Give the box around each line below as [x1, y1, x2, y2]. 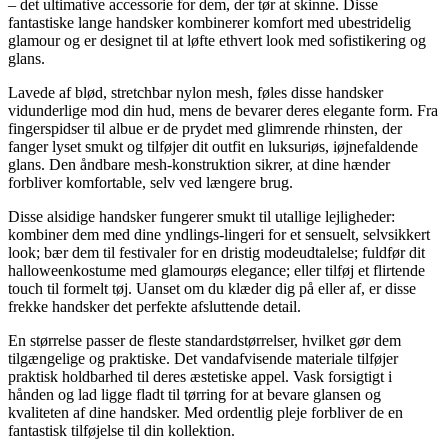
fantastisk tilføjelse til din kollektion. [8, 422, 235, 440]
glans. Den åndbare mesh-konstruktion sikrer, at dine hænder [8, 156, 390, 174]
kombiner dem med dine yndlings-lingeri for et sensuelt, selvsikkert [8, 226, 430, 244]
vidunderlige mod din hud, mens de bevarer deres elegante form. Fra [8, 102, 438, 120]
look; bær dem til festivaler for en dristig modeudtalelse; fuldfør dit [8, 244, 425, 262]
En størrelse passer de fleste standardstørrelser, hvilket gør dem [8, 332, 401, 350]
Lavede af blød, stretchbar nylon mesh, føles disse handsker [8, 84, 383, 102]
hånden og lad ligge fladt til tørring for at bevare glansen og [8, 386, 381, 404]
